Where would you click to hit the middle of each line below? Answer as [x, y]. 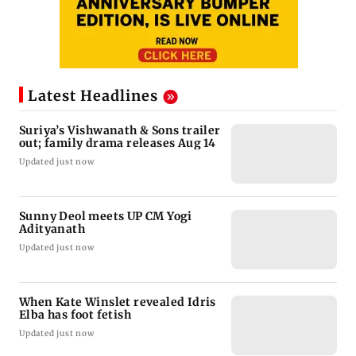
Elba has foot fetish [75, 314]
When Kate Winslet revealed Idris [118, 302]
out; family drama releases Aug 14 [118, 143]
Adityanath [52, 228]
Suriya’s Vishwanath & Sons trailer [120, 130]
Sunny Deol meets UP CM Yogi [106, 216]
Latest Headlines [93, 95]
